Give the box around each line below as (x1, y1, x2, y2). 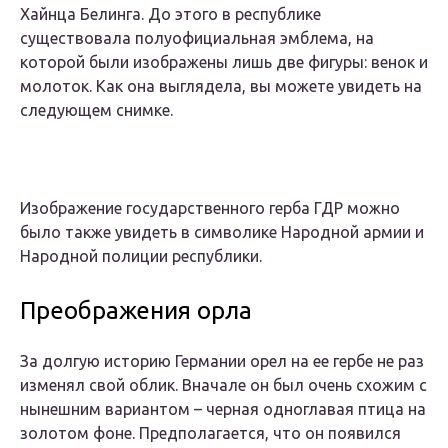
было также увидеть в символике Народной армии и (20, 223, 424, 242)
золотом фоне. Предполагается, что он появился (20, 424, 401, 443)
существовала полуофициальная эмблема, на (20, 29, 374, 48)
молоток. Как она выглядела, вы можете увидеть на (20, 77, 422, 96)
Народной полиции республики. (20, 247, 262, 266)
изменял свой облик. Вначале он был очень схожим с (20, 376, 427, 395)
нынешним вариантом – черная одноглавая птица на (20, 400, 426, 419)
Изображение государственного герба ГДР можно (20, 199, 400, 218)
